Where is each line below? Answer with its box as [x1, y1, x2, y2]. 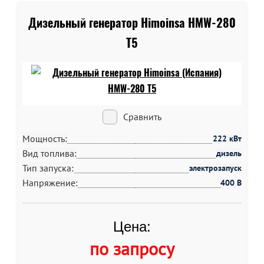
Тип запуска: [22, 162, 74, 174]
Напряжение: [22, 177, 78, 189]
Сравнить [123, 111, 161, 123]
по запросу [90, 237, 174, 260]
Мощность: [22, 133, 67, 144]
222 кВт [213, 133, 242, 144]
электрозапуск [189, 163, 242, 173]
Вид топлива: [22, 147, 77, 159]
